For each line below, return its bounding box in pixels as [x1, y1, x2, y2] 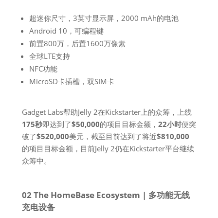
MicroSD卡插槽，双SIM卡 [29, 76, 114, 86]
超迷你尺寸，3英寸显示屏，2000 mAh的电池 [29, 13, 179, 23]
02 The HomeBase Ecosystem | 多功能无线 [21, 189, 190, 200]
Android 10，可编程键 [29, 26, 104, 36]
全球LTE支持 [29, 51, 70, 61]
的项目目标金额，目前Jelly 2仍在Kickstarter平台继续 [21, 144, 194, 153]
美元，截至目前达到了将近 [69, 131, 157, 141]
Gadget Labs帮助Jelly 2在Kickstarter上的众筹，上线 [21, 107, 192, 117]
